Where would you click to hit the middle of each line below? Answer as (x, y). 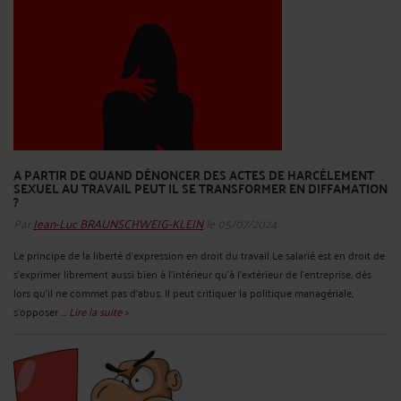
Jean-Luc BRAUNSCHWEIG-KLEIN (118, 222)
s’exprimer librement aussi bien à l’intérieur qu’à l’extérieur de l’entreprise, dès (192, 273)
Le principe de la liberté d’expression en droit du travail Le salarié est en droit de (199, 254)
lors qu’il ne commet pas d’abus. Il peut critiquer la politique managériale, (183, 292)
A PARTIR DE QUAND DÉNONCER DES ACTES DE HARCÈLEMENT (194, 175)
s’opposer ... (41, 311)
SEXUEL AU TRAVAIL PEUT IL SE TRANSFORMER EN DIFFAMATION (200, 188)
